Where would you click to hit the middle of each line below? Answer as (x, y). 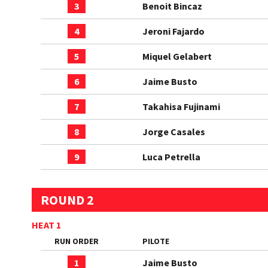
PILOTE (156, 241)
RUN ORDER (77, 241)
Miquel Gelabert (177, 56)
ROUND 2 (67, 200)
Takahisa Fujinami (181, 106)
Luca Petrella (171, 157)
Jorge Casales (174, 132)
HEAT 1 (46, 225)
